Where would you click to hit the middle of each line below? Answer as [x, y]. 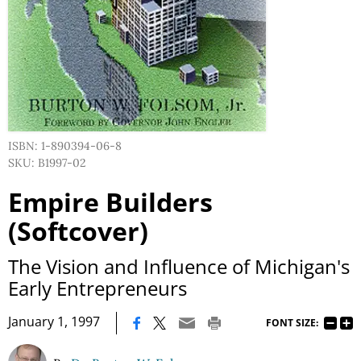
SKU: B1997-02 [47, 163]
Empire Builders [110, 202]
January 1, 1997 [54, 322]
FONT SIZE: [292, 322]
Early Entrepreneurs [98, 288]
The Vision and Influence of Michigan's [179, 266]
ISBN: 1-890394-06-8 [65, 146]
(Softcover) [78, 231]
